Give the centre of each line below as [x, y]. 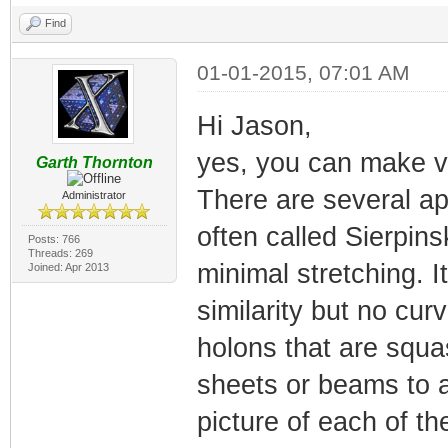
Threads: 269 [60, 252]
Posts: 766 [53, 238]
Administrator [94, 194]
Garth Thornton [94, 162]
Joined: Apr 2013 [68, 266]
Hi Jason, [254, 125]
